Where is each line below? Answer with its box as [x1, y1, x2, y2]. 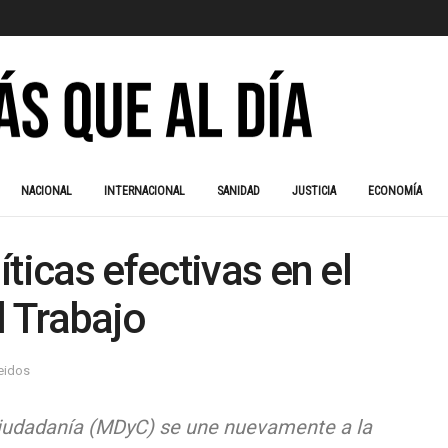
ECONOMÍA [368, 184, 422, 198]
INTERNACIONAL [104, 184, 185, 198]
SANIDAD [217, 184, 260, 198]
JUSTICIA [292, 184, 336, 198]
